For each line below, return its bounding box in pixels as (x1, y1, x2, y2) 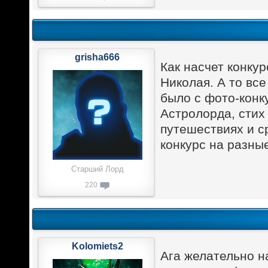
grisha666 (75, 52, 120, 63)
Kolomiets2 (71, 240, 123, 251)
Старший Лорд (71, 165, 124, 174)
